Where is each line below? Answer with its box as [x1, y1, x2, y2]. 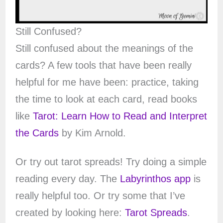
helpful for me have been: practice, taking [15, 77, 199, 88]
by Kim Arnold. [58, 127, 126, 139]
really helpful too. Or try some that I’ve [15, 190, 185, 202]
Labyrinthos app [119, 173, 191, 185]
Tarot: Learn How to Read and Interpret [32, 111, 207, 122]
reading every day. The [15, 173, 120, 185]
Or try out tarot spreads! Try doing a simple [15, 156, 207, 168]
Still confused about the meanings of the [15, 43, 193, 54]
